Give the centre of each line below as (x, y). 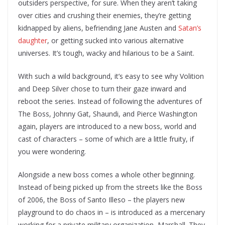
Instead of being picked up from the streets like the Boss (110, 187)
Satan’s (190, 28)
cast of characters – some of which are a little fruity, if (106, 139)
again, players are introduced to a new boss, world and (107, 126)
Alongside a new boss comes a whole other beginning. (106, 174)
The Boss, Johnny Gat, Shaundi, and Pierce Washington (108, 114)
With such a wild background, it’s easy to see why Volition (111, 76)
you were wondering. (52, 151)
